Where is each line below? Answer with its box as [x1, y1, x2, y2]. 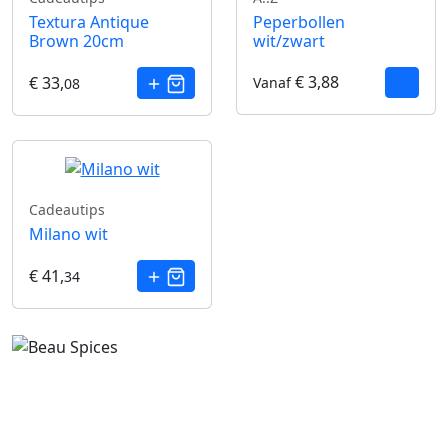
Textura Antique [29, 10, 149, 33]
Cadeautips [29, 199, 105, 219]
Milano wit [29, 222, 108, 245]
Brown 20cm [29, 29, 124, 52]
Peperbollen [253, 10, 345, 33]
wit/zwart [253, 29, 325, 52]
